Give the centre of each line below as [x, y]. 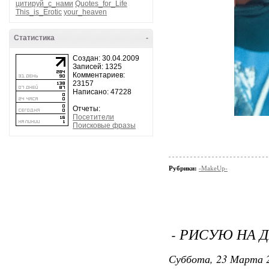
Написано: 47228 [102, 92]
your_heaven [85, 12]
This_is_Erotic [39, 12]
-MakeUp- [213, 168]
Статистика [34, 38]
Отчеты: [86, 109]
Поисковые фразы [104, 125]
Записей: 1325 [97, 67]
